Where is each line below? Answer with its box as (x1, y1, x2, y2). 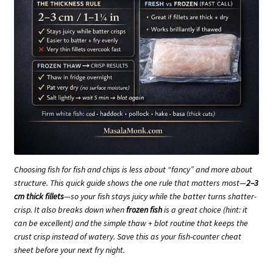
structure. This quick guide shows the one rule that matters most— (14, 177, 246, 188)
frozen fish (126, 204, 162, 215)
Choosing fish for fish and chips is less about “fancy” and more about (14, 163, 252, 175)
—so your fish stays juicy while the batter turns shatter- (64, 190, 257, 202)
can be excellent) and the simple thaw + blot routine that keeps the (14, 217, 248, 229)
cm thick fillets (14, 190, 64, 202)
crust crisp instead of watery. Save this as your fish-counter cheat (14, 230, 241, 242)
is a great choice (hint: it (162, 204, 247, 215)
